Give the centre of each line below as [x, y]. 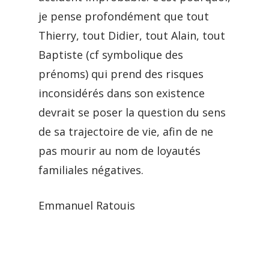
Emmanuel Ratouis [87, 205]
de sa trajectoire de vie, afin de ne [126, 131]
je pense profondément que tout [124, 16]
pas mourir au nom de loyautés [119, 151]
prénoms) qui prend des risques [121, 74]
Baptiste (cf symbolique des [111, 55]
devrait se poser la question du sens [132, 112]
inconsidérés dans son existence [122, 93]
